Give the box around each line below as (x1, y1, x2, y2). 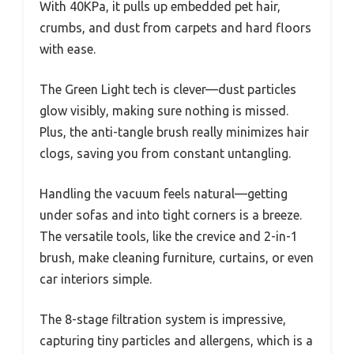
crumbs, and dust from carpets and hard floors (40, 20, 311, 35)
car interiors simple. (40, 271, 152, 286)
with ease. (40, 41, 96, 56)
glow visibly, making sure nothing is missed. (40, 103, 288, 118)
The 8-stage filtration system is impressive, (40, 311, 286, 326)
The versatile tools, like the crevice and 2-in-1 (40, 228, 298, 243)
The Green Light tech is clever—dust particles (40, 81, 296, 96)
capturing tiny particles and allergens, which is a (40, 333, 313, 348)
